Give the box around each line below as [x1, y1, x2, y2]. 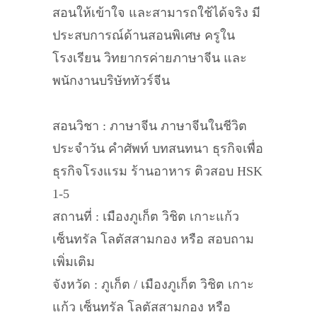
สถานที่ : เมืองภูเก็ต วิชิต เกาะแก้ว [52, 209, 239, 224]
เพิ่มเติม [52, 255, 95, 269]
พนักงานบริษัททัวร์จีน [52, 74, 170, 88]
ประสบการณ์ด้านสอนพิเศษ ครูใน [52, 28, 235, 42]
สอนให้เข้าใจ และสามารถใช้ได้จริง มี [52, 6, 260, 20]
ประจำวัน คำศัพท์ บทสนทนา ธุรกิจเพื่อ [52, 142, 263, 156]
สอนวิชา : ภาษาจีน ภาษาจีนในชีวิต [52, 119, 247, 133]
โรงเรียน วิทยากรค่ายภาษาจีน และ [52, 51, 247, 65]
